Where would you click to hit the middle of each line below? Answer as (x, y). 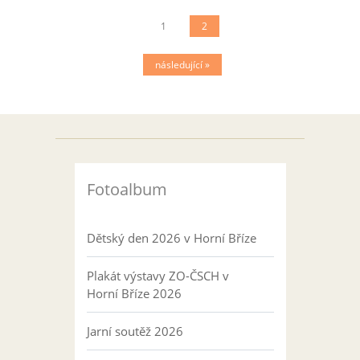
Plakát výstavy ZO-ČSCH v (157, 276)
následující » (182, 65)
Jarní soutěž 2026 (135, 331)
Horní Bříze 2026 (134, 293)
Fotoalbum (127, 189)
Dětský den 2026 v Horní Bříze (171, 238)
